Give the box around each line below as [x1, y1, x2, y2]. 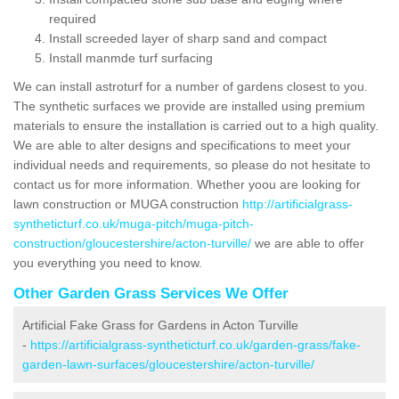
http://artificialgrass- [242, 196, 353, 211]
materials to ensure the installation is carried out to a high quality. [13, 118, 379, 133]
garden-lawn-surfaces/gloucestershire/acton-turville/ [22, 356, 314, 371]
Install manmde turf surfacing [49, 50, 213, 65]
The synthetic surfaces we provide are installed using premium [13, 98, 365, 113]
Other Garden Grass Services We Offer [13, 284, 289, 302]
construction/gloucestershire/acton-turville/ [13, 235, 251, 250]
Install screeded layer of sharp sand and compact [49, 30, 327, 45]
